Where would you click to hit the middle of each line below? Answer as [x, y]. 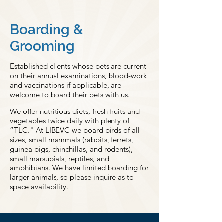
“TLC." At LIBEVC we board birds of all [75, 130]
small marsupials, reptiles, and [59, 158]
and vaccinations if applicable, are [66, 85]
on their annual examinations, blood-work [78, 76]
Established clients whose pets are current [78, 66]
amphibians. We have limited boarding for [79, 168]
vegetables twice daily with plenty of [70, 121]
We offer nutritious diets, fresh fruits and [75, 111]
